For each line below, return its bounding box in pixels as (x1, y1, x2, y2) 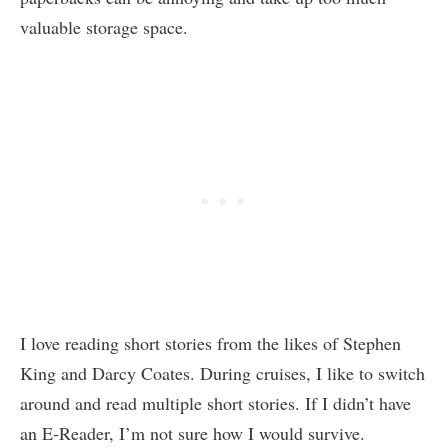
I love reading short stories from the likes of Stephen (20, 331, 401, 356)
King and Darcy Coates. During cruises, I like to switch (20, 361, 425, 386)
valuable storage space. (20, 15, 194, 40)
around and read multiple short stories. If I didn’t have (20, 391, 411, 416)
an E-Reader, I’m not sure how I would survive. (20, 421, 371, 446)
